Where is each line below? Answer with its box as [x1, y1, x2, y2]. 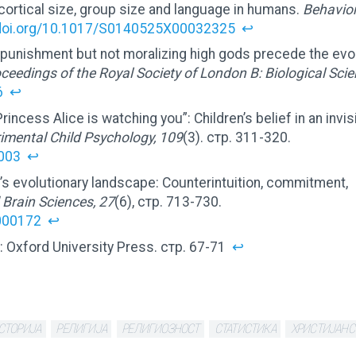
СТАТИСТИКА [214, 321, 276, 337]
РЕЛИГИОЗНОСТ [122, 321, 199, 337]
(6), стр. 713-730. [114, 193, 222, 210]
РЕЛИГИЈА [56, 321, 106, 337]
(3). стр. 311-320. [183, 130, 291, 146]
